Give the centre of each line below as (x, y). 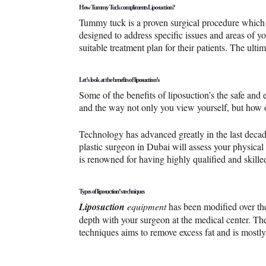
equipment (145, 207)
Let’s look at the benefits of (107, 80)
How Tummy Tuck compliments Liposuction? (127, 7)
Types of (88, 191)
